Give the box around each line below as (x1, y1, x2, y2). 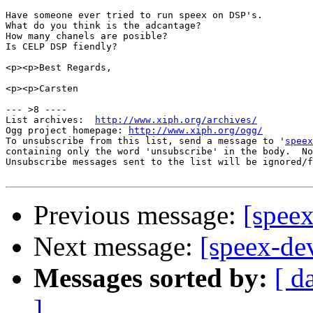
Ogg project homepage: (6, 125, 129, 136)
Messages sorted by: (34, 263, 268, 293)
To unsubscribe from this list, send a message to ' (6, 136, 285, 147)
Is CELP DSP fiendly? (6, 41, 117, 52)
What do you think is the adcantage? (6, 20, 201, 31)
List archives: (6, 115, 95, 126)
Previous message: (34, 200, 243, 231)
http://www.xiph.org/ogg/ (129, 125, 263, 136)
